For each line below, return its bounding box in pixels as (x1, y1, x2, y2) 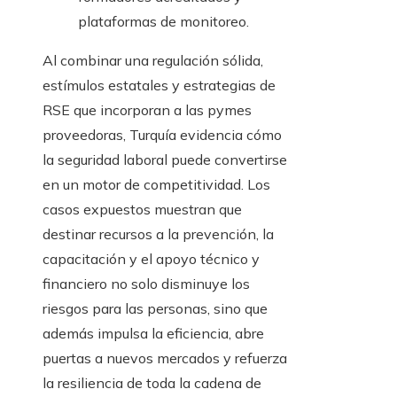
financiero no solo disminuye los (43, 275, 250, 293)
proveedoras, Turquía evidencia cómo (43, 126, 282, 144)
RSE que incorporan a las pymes (43, 101, 252, 120)
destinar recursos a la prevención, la (43, 225, 274, 244)
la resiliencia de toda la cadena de (43, 374, 261, 393)
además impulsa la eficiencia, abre (43, 324, 264, 343)
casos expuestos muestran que (43, 200, 242, 219)
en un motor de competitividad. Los (43, 175, 270, 194)
